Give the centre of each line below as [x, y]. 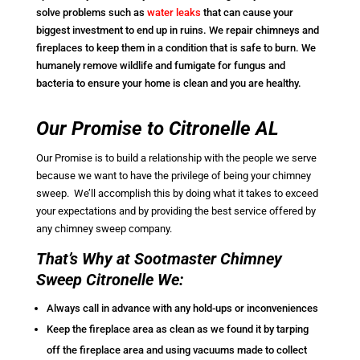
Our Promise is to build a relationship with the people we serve [176, 157]
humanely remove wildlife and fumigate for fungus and [160, 65]
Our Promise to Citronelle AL [157, 128]
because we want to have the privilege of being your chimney [173, 175]
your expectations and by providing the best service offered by [176, 211]
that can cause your [247, 12]
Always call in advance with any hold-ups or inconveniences [182, 308]
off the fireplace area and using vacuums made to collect [176, 350]
